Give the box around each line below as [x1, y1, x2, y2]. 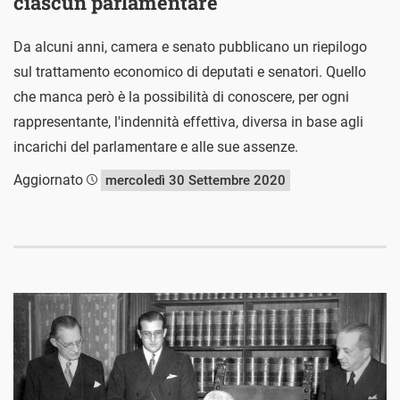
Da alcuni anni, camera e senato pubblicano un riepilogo [13, 38, 367, 56]
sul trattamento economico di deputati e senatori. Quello [13, 63, 366, 81]
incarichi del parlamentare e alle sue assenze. [13, 138, 298, 156]
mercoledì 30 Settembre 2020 [105, 172, 286, 189]
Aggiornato [13, 171, 87, 189]
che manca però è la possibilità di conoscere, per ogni [13, 88, 349, 106]
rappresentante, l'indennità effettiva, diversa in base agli [13, 113, 363, 131]
